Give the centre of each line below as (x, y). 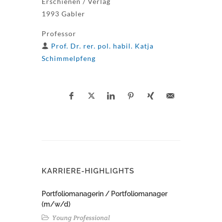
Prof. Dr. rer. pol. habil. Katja (102, 46)
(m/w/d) (56, 204)
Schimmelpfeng (69, 58)
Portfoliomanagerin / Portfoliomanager (105, 194)
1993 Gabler (63, 14)
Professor (59, 33)
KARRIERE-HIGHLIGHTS (88, 171)
